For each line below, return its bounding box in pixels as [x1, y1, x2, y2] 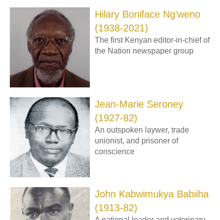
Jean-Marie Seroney [95, 98, 184, 110]
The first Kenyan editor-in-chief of [95, 35, 210, 44]
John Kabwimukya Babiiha [95, 189, 209, 200]
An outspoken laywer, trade [95, 125, 190, 134]
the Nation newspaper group [95, 46, 194, 55]
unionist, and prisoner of [95, 136, 179, 145]
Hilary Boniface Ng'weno [95, 8, 201, 20]
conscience [95, 147, 135, 156]
